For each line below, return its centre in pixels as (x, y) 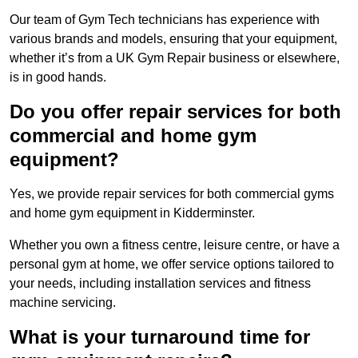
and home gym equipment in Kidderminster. (132, 213)
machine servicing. (63, 303)
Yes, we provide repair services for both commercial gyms (172, 194)
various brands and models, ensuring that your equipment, (173, 39)
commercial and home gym (133, 136)
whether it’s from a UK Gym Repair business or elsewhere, (175, 58)
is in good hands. (58, 78)
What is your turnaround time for (160, 337)
